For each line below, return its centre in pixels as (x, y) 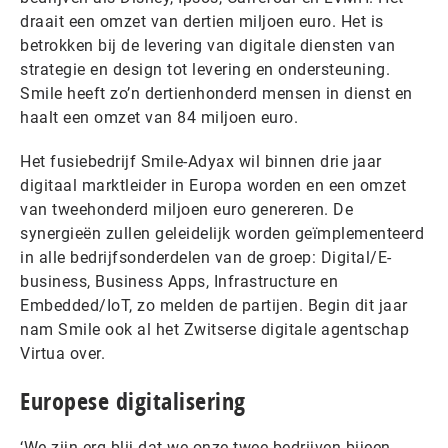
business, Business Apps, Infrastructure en (179, 281)
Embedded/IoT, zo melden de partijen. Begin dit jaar (214, 305)
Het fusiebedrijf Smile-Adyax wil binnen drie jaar (201, 161)
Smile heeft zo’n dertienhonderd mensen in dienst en (216, 93)
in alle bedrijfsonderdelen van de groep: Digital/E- (206, 257)
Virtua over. (62, 353)
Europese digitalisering (133, 400)
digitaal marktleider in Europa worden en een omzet (213, 185)
